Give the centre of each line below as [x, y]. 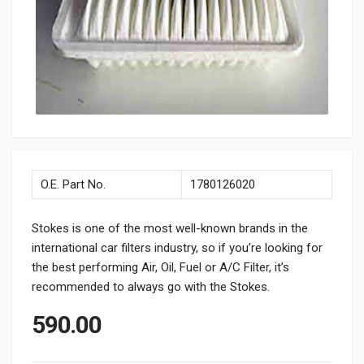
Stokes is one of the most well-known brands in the [170, 228]
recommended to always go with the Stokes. [151, 287]
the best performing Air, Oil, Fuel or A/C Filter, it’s [160, 267]
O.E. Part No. [73, 184]
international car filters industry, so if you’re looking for [177, 248]
